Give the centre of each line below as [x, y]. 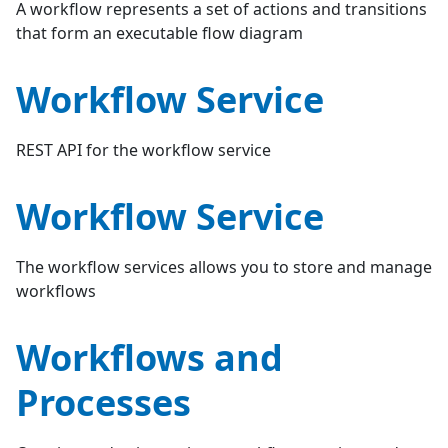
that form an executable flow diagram [159, 33]
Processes [103, 402]
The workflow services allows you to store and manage [224, 267]
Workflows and [149, 357]
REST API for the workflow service [143, 150]
